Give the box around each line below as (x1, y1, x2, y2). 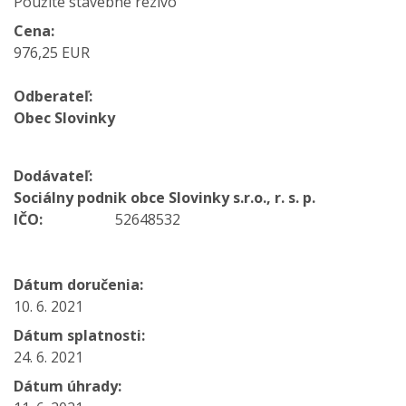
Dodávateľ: (14, 166, 92, 186)
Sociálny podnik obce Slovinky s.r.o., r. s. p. (14, 188, 315, 208)
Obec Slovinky (14, 108, 115, 128)
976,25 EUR (14, 43, 90, 63)
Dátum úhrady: (14, 376, 121, 396)
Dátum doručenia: (14, 275, 143, 295)
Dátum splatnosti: (14, 325, 145, 345)
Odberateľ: (14, 86, 92, 106)
